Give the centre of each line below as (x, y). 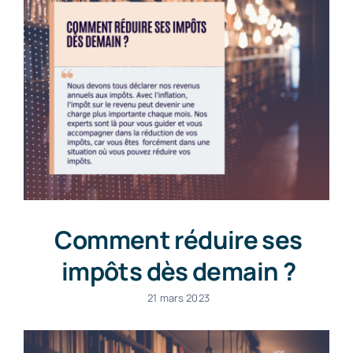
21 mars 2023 (178, 297)
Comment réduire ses (178, 239)
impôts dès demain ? (178, 271)
